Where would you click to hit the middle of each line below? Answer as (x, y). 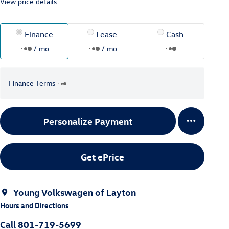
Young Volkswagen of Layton (75, 192)
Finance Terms (32, 83)
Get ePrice (102, 156)
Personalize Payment (88, 121)
